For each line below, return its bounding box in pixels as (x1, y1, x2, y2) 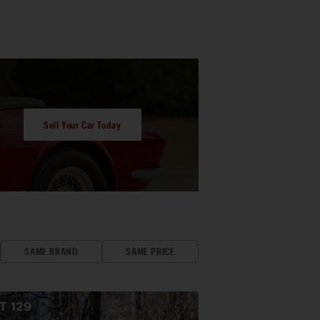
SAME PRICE (126, 245, 175, 258)
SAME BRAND (24, 245, 79, 258)
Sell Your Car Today (43, 119, 122, 131)
